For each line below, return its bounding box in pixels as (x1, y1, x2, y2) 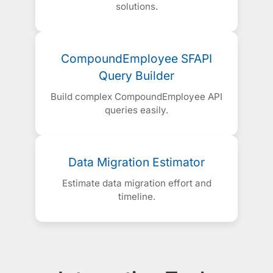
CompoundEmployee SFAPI (61, 51, 212, 66)
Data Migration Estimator (68, 155, 205, 170)
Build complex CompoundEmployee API (51, 91, 222, 103)
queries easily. (105, 104, 168, 116)
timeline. (118, 191, 155, 203)
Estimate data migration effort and (62, 177, 211, 190)
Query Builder (99, 68, 174, 83)
